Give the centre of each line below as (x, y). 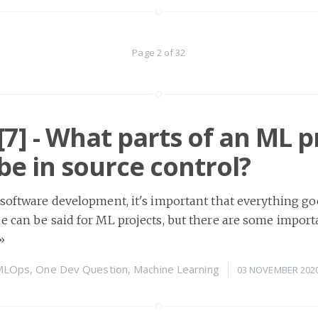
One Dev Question (82, 269)
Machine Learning (176, 269)
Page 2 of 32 (159, 53)
